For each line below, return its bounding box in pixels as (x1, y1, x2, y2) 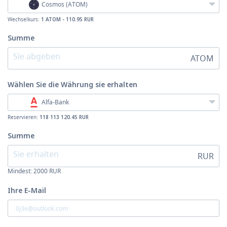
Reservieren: (8, 113, 40, 121)
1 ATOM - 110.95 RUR (41, 16, 94, 23)
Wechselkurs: (8, 16, 41, 23)
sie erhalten (95, 80, 137, 89)
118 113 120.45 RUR (40, 113, 89, 121)
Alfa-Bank (42, 98, 69, 106)
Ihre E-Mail (8, 185, 46, 195)
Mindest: (8, 167, 33, 175)
